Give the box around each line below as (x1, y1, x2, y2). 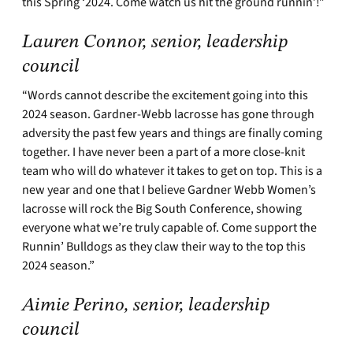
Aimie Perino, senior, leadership (22, 296, 270, 316)
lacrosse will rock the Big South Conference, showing (22, 200, 302, 218)
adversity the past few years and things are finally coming (22, 124, 322, 143)
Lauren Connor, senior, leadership (22, 33, 288, 53)
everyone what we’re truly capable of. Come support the (22, 219, 317, 237)
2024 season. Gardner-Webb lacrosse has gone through (22, 106, 314, 124)
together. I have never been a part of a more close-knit (22, 143, 305, 162)
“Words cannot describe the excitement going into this (22, 87, 308, 105)
